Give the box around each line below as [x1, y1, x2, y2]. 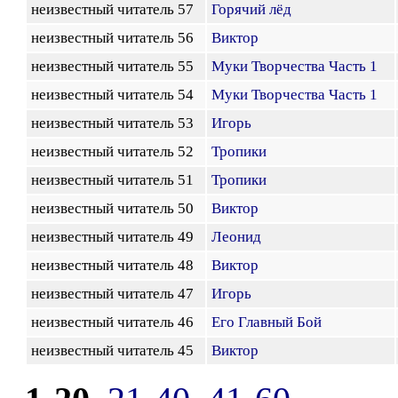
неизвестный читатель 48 [31, 257, 201, 274]
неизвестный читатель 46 [31, 314, 201, 330]
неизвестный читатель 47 [31, 285, 201, 302]
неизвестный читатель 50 [31, 200, 201, 217]
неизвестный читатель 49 [31, 228, 201, 245]
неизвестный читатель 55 [31, 58, 201, 75]
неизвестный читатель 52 [31, 143, 201, 160]
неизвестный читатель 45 [31, 342, 201, 359]
